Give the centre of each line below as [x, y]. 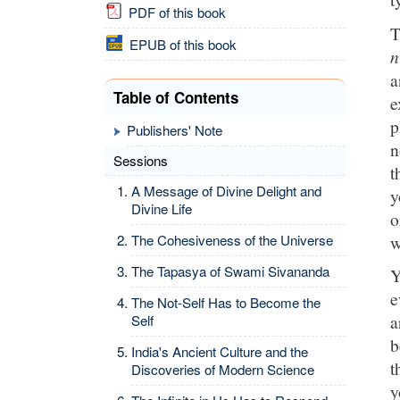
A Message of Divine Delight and [226, 191]
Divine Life [162, 208]
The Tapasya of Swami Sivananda [230, 271]
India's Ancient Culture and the [220, 351]
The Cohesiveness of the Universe [232, 240]
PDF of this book [174, 12]
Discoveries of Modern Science [223, 369]
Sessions [141, 160]
